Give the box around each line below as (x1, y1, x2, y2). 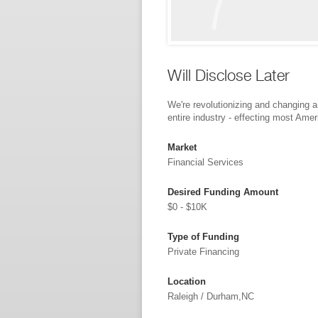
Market (168, 142, 197, 153)
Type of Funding (168, 231, 239, 242)
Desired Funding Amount (168, 187, 278, 197)
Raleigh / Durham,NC (168, 291, 254, 302)
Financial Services (168, 157, 243, 168)
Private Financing (168, 246, 239, 257)
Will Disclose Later (168, 66, 290, 84)
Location (168, 276, 206, 287)
